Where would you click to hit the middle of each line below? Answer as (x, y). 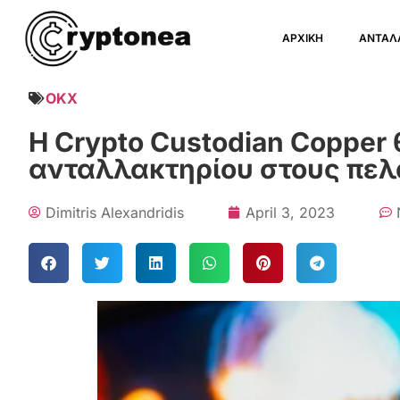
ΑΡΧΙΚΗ (303, 38)
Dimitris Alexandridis (115, 212)
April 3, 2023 (290, 212)
